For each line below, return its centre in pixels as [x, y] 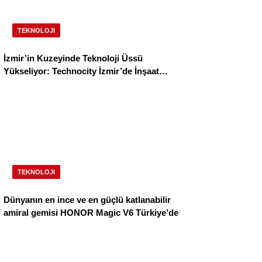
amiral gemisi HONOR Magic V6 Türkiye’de [91, 213]
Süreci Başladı [33, 84]
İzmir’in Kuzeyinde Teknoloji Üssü [73, 58]
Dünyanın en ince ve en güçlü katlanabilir [87, 200]
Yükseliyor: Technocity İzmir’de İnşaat [81, 71]
